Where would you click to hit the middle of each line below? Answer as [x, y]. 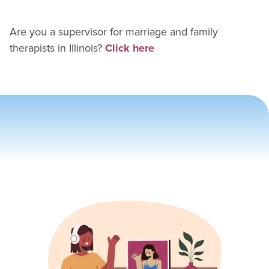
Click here [130, 48]
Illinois [83, 48]
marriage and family [172, 32]
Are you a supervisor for [66, 32]
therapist [30, 48]
